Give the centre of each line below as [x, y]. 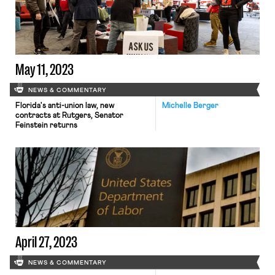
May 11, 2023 [44, 69]
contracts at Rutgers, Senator [69, 116]
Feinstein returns [46, 126]
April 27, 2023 [46, 242]
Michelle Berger [190, 106]
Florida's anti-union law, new [65, 106]
